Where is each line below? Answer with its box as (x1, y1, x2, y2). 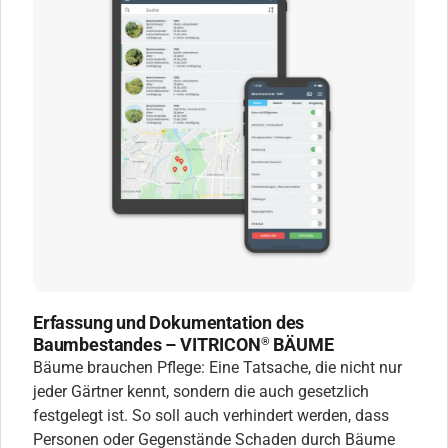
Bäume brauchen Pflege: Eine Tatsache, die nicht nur (33, 357, 402, 377)
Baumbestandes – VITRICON (33, 333, 261, 355)
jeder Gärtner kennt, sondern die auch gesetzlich (33, 381, 369, 401)
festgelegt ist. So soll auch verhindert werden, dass (33, 405, 389, 425)
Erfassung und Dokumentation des (33, 311, 305, 333)
